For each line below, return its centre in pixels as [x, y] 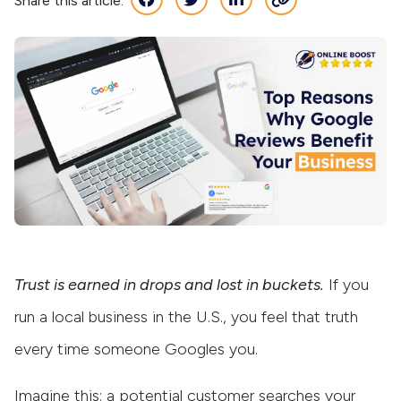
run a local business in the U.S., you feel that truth [186, 316]
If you [346, 284]
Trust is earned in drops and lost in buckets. [169, 284]
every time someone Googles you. [136, 349]
